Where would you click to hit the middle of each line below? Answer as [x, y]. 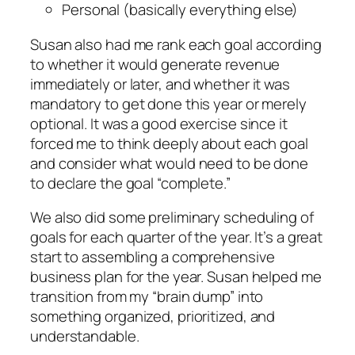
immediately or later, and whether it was [160, 84]
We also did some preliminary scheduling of [172, 218]
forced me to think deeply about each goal [169, 143]
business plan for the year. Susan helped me [176, 277]
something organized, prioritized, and [153, 317]
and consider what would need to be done [170, 163]
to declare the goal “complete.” [130, 183]
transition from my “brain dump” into [147, 297]
